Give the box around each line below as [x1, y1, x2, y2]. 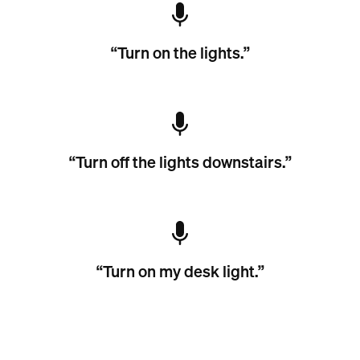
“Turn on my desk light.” [96, 260, 264, 283]
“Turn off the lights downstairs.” [68, 151, 292, 174]
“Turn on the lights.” [110, 42, 250, 64]
